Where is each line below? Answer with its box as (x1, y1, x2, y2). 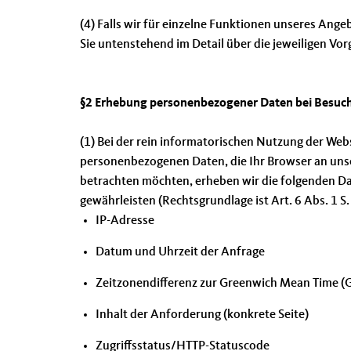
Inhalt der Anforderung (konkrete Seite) (96, 309, 309, 321)
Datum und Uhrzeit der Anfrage (96, 246, 265, 259)
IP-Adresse (96, 215, 154, 227)
